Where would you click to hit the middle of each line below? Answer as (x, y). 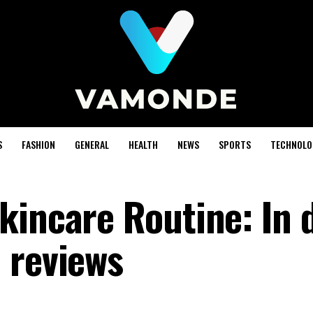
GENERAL (92, 144)
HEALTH (143, 144)
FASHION (38, 144)
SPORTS (234, 144)
